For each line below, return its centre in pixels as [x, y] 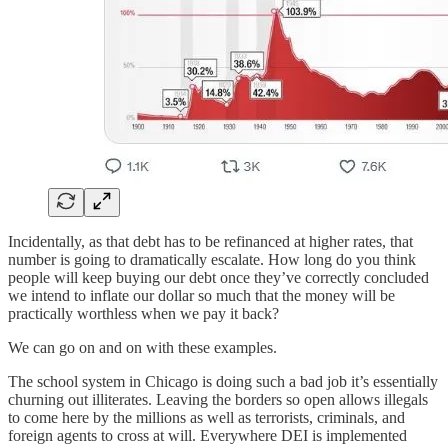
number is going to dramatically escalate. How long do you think [212, 259]
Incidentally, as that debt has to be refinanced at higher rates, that [210, 241]
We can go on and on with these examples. [142, 347]
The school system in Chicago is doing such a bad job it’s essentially [223, 381]
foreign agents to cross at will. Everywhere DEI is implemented [207, 435]
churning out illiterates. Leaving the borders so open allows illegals [218, 399]
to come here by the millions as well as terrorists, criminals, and [206, 417]
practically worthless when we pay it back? [143, 313]
